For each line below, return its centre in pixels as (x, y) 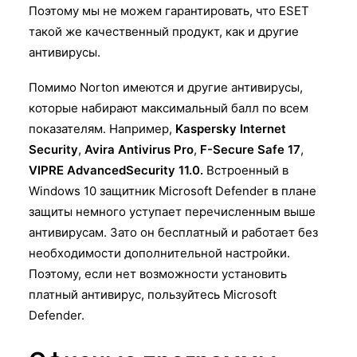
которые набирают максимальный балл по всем (169, 108)
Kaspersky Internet (231, 128)
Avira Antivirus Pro (139, 149)
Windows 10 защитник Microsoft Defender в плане (173, 190)
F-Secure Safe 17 (250, 149)
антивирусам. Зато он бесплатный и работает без (173, 232)
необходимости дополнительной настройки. (159, 253)
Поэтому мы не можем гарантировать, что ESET (169, 10)
